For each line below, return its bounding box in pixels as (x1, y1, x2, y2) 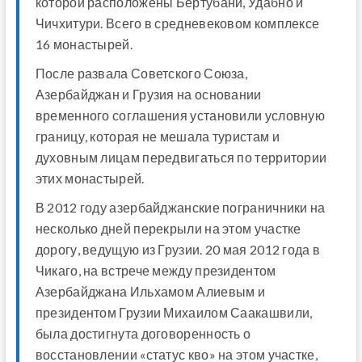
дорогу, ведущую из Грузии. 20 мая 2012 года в (35, 242, 321, 258)
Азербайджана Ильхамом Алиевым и (35, 284, 266, 300)
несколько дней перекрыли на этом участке (35, 221, 301, 237)
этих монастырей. (35, 170, 145, 187)
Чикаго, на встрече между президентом (35, 263, 276, 279)
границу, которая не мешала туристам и (35, 128, 280, 145)
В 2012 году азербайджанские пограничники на (35, 200, 326, 216)
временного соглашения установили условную (35, 107, 326, 124)
